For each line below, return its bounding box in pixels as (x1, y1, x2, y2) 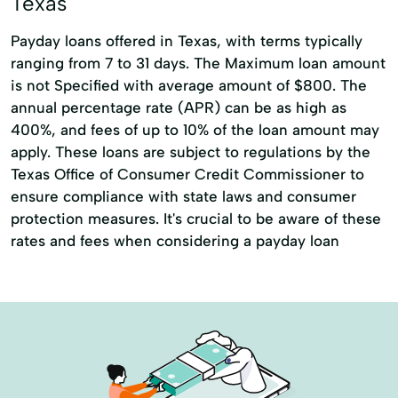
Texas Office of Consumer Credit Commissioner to (11, 165, 364, 183)
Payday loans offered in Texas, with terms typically (11, 32, 362, 50)
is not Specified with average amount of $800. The (11, 76, 367, 94)
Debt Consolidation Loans (54, 13, 201, 28)
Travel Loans (154, 145, 225, 160)
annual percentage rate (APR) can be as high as (11, 99, 346, 116)
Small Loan (54, 145, 114, 160)
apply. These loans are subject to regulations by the (11, 143, 370, 161)
